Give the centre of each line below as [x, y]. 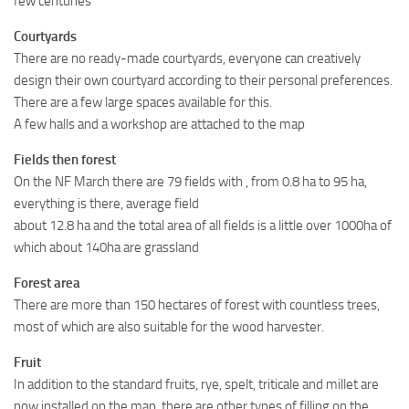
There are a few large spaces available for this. [143, 102]
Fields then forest [65, 159]
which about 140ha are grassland [106, 247]
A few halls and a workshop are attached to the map [159, 124]
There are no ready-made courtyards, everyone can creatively [187, 58]
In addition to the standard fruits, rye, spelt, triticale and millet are [196, 384]
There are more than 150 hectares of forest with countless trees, [197, 304]
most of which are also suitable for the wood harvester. [169, 326]
